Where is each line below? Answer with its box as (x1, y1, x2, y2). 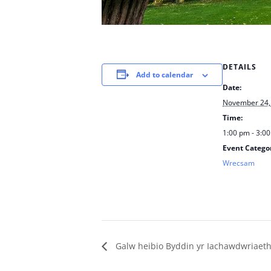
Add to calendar (135, 70, 193, 80)
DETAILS (223, 62, 256, 72)
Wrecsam (223, 158, 255, 168)
